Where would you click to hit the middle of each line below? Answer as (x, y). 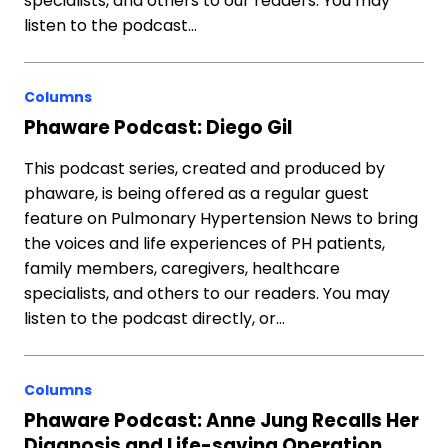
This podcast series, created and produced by (204, 168)
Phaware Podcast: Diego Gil (158, 127)
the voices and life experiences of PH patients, (204, 243)
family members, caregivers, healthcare (182, 268)
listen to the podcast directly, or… (154, 318)
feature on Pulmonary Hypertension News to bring (221, 218)
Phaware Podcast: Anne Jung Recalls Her (221, 420)
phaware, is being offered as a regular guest (196, 193)
